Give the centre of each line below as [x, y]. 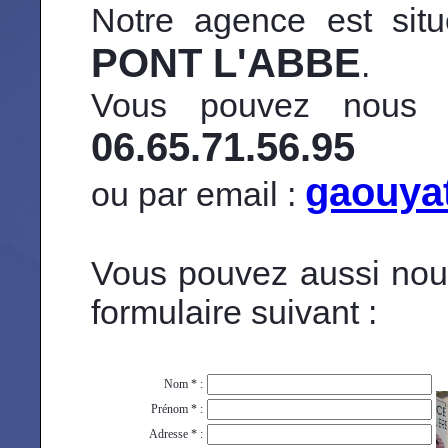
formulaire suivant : [234, 312]
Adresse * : [176, 434]
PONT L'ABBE [226, 63]
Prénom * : [177, 409]
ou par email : [198, 194]
